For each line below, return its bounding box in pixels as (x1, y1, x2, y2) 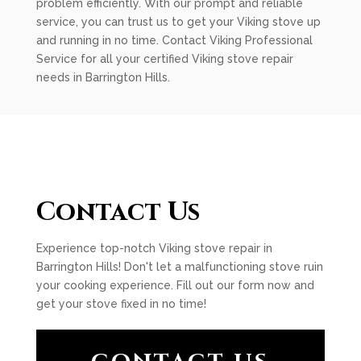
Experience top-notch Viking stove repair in (35, 242, 272, 255)
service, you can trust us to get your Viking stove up (35, 15, 321, 28)
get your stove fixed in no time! (35, 297, 206, 310)
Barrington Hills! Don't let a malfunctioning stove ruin (35, 260, 323, 273)
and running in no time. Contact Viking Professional (35, 34, 313, 47)
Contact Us (35, 195, 200, 230)
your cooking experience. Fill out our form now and (35, 279, 314, 292)
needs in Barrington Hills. (35, 71, 170, 84)
